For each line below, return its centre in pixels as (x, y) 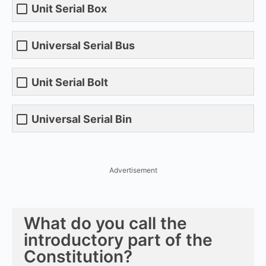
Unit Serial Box (69, 9)
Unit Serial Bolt (70, 83)
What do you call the (105, 223)
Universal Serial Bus (83, 46)
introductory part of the (118, 240)
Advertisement (133, 170)
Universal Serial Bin (82, 119)
